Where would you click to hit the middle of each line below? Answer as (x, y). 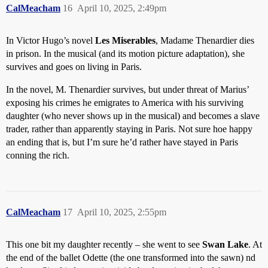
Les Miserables (125, 40)
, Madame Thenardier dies (205, 40)
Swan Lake (225, 244)
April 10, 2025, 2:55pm (122, 212)
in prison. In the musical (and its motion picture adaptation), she (125, 53)
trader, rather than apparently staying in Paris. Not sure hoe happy (129, 129)
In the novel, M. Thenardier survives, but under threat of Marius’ (127, 89)
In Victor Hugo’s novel (51, 40)
